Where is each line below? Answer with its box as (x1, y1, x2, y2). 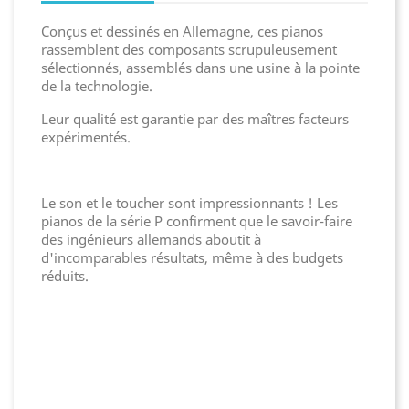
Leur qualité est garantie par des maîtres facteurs (41, 110, 349, 129)
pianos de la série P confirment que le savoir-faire (41, 212, 352, 231)
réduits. (41, 267, 89, 286)
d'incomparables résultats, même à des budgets (41, 248, 343, 267)
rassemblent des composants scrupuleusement (41, 40, 337, 59)
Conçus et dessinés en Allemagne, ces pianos (41, 22, 323, 41)
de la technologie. (41, 77, 152, 96)
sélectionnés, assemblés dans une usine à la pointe (41, 58, 360, 78)
